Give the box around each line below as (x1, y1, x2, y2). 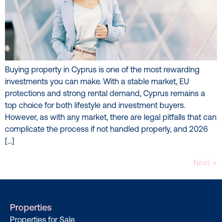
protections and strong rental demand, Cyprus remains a (5, 90, 205, 98)
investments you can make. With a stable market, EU (5, 78, 189, 86)
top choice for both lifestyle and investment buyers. (5, 102, 185, 110)
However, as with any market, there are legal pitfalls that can (5, 113, 217, 122)
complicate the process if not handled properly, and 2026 (5, 125, 208, 134)
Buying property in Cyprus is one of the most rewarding (5, 66, 200, 74)
